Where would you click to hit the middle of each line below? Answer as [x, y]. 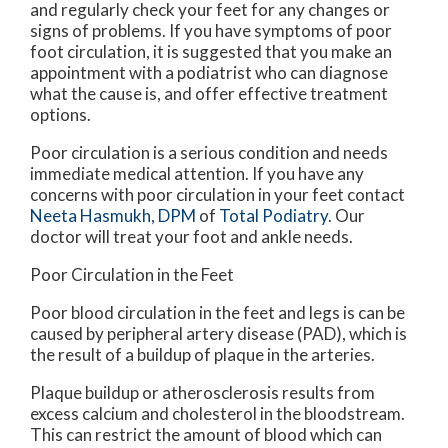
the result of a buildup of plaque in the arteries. [202, 355]
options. [60, 115]
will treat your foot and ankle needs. [217, 237]
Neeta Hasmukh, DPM [113, 216]
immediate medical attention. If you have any [197, 174]
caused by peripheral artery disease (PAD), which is [218, 334]
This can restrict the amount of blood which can [206, 435]
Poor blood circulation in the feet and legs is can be [217, 313]
